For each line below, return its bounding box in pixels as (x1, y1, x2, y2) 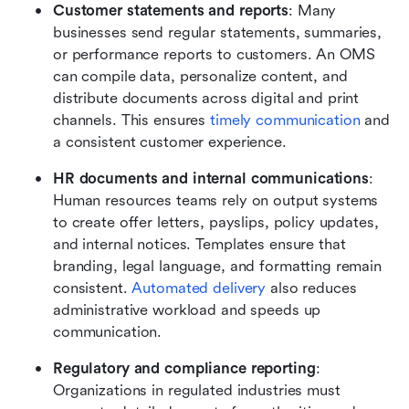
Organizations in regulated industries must (53, 381, 341, 399)
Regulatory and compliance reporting (53, 359, 316, 377)
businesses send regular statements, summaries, (53, 23, 383, 41)
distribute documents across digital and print (53, 89, 360, 107)
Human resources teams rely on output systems (53, 191, 379, 209)
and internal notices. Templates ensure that (53, 235, 346, 253)
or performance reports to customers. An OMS (53, 45, 375, 63)
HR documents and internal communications (53, 169, 369, 187)
